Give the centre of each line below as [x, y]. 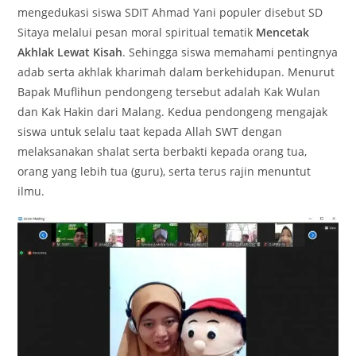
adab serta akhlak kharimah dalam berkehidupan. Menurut [176, 72]
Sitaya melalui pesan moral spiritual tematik [137, 33]
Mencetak [283, 33]
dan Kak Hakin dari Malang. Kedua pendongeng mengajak [173, 112]
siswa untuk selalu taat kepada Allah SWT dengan [150, 132]
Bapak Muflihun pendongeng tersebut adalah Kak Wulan [169, 92]
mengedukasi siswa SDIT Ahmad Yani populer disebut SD [170, 13]
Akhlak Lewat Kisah [70, 52]
